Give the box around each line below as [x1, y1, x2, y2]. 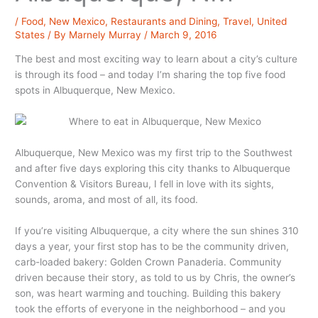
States [15, 28, 45, 40]
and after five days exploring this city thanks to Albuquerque [15, 163, 291, 174]
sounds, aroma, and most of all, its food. [15, 194, 199, 205]
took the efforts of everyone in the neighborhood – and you [15, 302, 286, 314]
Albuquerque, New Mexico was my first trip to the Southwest [15, 147, 293, 158]
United [257, 15, 287, 27]
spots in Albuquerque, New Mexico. [15, 84, 176, 97]
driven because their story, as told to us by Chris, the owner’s [15, 271, 296, 283]
